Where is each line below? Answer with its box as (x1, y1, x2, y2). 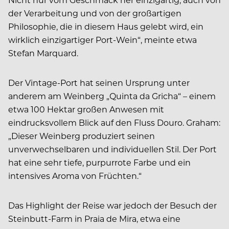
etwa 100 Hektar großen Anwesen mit (8, 103, 164, 114)
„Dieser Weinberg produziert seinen (8, 130, 155, 141)
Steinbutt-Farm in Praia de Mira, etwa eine (8, 213, 180, 224)
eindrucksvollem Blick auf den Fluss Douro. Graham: (8, 117, 220, 128)
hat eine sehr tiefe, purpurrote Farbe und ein (8, 156, 191, 168)
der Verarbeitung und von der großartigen (8, 7, 181, 18)
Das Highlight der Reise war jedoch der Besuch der (8, 199, 217, 211)
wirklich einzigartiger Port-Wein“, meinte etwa (8, 34, 197, 45)
